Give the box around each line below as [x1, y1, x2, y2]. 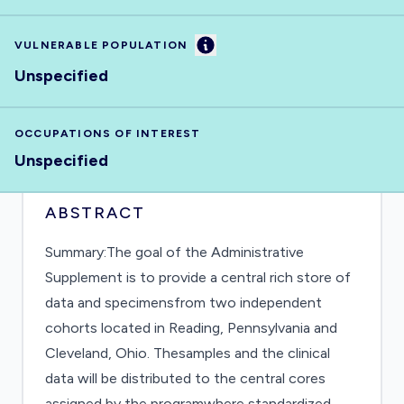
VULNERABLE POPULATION [14, 39, 188, 51]
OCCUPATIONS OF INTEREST [14, 127, 201, 140]
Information [205, 35, 283, 52]
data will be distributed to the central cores [45, 370, 326, 387]
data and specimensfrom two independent [45, 294, 322, 311]
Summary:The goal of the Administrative [45, 243, 304, 261]
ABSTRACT [45, 203, 145, 223]
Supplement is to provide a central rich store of [45, 269, 351, 286]
